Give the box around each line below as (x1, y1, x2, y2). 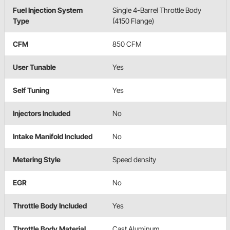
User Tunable (13, 62, 56, 71)
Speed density (112, 155, 156, 164)
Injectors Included (13, 108, 70, 118)
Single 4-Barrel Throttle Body (112, 5, 201, 14)
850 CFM (112, 39, 142, 48)
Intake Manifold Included (13, 131, 92, 141)
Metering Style (13, 155, 61, 164)
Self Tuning (13, 85, 49, 94)
